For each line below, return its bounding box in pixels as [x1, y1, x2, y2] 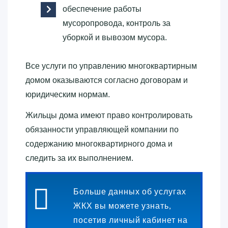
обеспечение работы [63, 5, 141, 14]
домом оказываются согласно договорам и [25, 76, 188, 85]
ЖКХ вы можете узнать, [73, 201, 171, 211]
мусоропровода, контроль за [63, 19, 170, 28]
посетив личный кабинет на [73, 215, 188, 225]
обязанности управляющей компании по [25, 125, 179, 134]
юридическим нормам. [25, 90, 110, 99]
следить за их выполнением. [25, 154, 133, 163]
